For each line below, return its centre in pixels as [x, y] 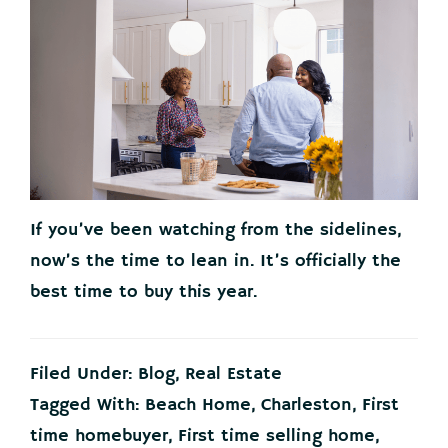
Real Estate [233, 374]
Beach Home [198, 405]
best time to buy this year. [145, 292]
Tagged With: [87, 405]
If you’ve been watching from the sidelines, [215, 230]
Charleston [306, 405]
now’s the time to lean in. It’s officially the [215, 261]
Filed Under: [84, 374]
